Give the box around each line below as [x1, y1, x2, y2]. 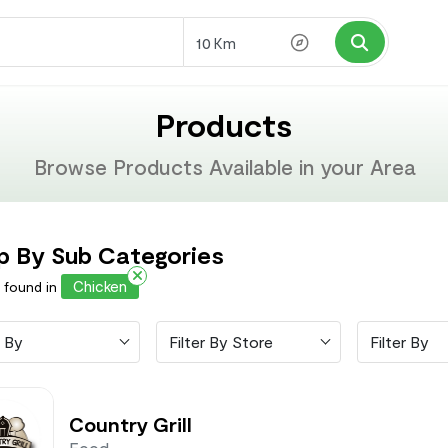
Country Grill [69, 412, 192, 437]
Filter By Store [169, 331, 273, 351]
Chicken [73, 276, 127, 295]
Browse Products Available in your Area [33, 153, 415, 179]
